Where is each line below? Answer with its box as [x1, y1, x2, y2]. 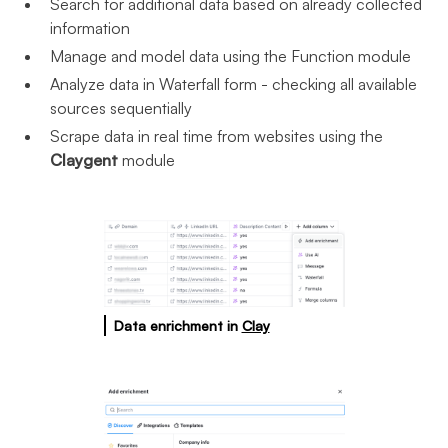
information [50, 18, 131, 38]
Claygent [50, 150, 119, 170]
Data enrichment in [113, 317, 242, 334]
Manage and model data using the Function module [50, 46, 412, 66]
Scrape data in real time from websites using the [50, 126, 384, 146]
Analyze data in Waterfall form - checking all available [50, 74, 418, 94]
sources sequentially [50, 98, 193, 118]
